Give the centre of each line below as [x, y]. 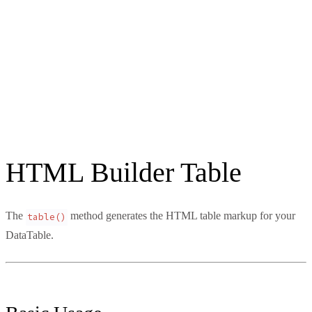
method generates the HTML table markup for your [181, 216]
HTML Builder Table [124, 173]
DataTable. [30, 235]
